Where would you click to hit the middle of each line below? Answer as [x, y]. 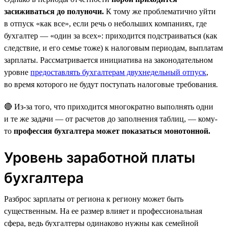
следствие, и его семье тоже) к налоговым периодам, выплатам [113, 48]
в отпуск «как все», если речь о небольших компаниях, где [105, 23]
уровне [17, 72]
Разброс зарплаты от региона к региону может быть [94, 199]
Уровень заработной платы [100, 157]
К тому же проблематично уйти [160, 11]
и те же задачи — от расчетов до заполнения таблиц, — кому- [111, 119]
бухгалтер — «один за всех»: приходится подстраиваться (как [111, 35]
